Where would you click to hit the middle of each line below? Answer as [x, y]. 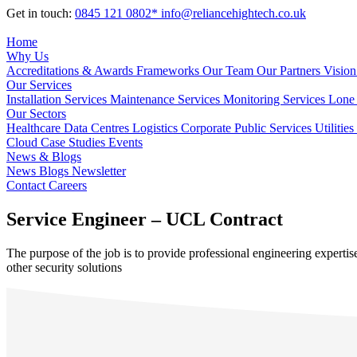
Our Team [229, 71]
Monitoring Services [276, 99]
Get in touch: [41, 13]
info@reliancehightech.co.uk [233, 13]
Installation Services [58, 99]
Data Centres [98, 128]
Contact [27, 185]
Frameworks [169, 71]
